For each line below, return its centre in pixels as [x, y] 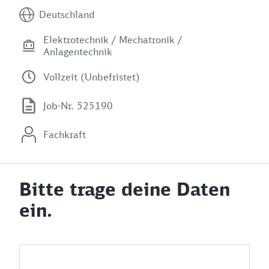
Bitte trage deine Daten [125, 189]
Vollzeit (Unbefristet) [92, 77]
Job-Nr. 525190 [78, 106]
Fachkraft [65, 134]
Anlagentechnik [78, 52]
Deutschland [67, 14]
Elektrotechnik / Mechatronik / [113, 40]
